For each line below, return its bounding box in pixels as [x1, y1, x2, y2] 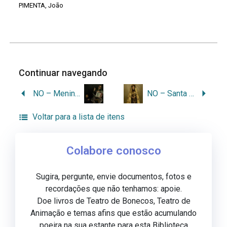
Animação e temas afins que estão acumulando [30, 208, 197, 218]
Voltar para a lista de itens [32, 111, 125, 122]
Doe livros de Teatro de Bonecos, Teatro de [36, 196, 191, 206]
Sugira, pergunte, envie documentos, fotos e [35, 171, 192, 181]
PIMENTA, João [19, 1, 64, 9]
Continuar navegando [19, 67, 110, 78]
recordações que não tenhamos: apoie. [45, 183, 182, 194]
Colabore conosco [66, 143, 161, 158]
